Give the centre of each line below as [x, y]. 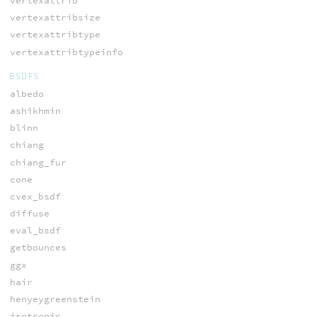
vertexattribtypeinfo [66, 52]
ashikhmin [35, 110]
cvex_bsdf [35, 196]
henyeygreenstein [55, 299]
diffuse [29, 214]
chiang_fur [38, 162]
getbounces [38, 248]
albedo [27, 93]
